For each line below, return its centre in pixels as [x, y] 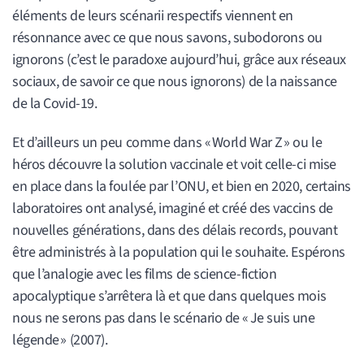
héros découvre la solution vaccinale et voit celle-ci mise [174, 165]
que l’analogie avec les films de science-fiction [145, 275]
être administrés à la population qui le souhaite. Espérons [179, 253]
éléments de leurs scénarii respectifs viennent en [153, 15]
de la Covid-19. [55, 103]
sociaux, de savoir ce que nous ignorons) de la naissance [175, 81]
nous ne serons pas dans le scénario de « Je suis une [164, 318]
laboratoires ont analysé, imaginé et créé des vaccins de [173, 209]
